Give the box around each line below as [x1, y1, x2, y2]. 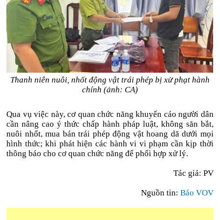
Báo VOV [180, 188, 214, 197]
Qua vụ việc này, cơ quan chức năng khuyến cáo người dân [6, 110, 214, 119]
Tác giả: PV [173, 168, 214, 178]
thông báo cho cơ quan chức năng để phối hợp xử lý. [6, 149, 189, 158]
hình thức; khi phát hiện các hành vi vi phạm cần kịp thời [6, 139, 214, 148]
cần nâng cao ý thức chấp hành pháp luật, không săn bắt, [6, 119, 214, 129]
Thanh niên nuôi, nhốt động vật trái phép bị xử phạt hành [10, 75, 210, 84]
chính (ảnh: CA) [82, 85, 138, 94]
